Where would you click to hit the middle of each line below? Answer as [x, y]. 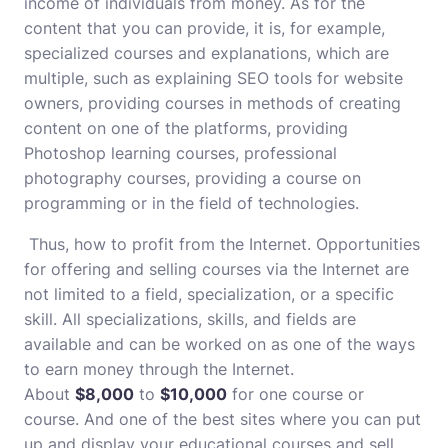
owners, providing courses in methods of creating [212, 103]
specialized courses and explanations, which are [206, 53]
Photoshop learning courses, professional [180, 153]
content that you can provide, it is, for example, [204, 28]
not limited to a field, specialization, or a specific [209, 294]
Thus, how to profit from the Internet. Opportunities [222, 244]
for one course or [295, 394]
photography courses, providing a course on [192, 178]
